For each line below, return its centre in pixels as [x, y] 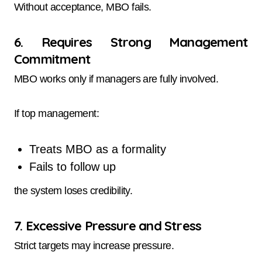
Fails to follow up [72, 167]
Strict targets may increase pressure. [94, 246]
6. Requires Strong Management [131, 42]
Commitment [52, 59]
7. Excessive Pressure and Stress [108, 226]
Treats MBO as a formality [97, 149]
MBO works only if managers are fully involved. [116, 79]
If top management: [57, 114]
